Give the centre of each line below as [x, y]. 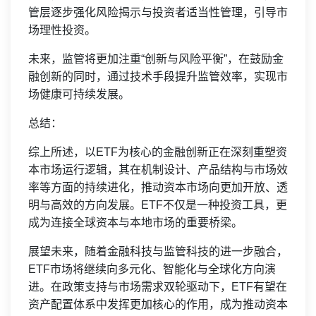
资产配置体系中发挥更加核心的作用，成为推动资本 [158, 305]
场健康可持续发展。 [79, 95]
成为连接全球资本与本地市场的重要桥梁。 [135, 223]
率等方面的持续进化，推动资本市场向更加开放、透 [158, 188]
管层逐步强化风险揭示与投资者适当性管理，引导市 [158, 13]
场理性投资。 [62, 30]
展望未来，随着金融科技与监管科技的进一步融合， [158, 252]
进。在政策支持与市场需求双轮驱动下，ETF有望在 [158, 287]
